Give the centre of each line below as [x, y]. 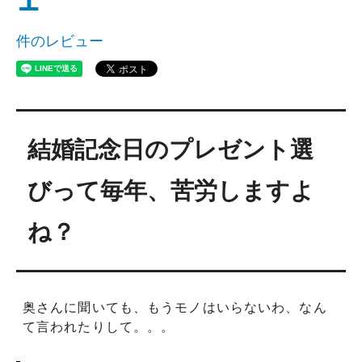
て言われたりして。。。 [99, 327]
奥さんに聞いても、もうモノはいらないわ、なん [175, 308]
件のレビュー [60, 42]
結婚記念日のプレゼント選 [171, 149]
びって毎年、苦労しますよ [171, 190]
